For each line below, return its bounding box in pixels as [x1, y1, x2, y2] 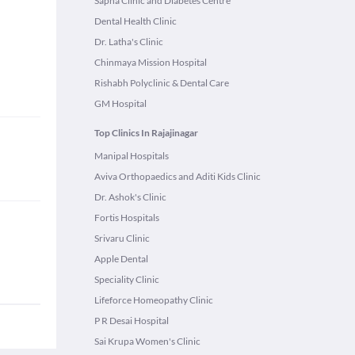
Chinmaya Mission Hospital [94, 56, 207, 68]
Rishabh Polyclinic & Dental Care [94, 77, 229, 89]
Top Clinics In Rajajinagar [94, 127, 198, 139]
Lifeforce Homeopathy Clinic [94, 294, 213, 306]
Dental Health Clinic [94, 15, 177, 27]
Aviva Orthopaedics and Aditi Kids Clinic [94, 170, 261, 182]
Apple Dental [94, 253, 148, 265]
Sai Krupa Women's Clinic [94, 335, 200, 347]
